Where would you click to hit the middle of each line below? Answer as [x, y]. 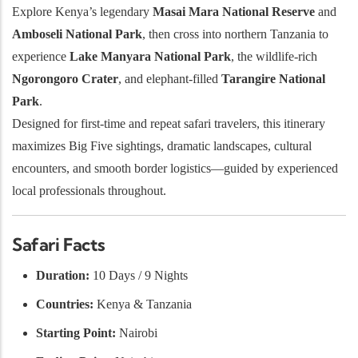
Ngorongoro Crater [65, 79]
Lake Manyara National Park [150, 57]
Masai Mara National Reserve [234, 12]
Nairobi [137, 332]
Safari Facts [59, 244]
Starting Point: [76, 332]
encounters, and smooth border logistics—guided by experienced [175, 169]
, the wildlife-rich [274, 57]
